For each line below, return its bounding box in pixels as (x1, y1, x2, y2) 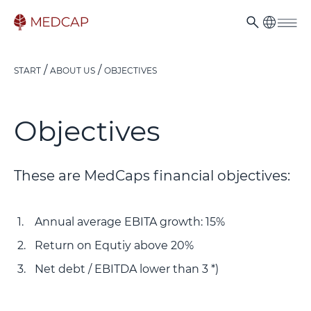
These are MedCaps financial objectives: (14, 167, 290, 184)
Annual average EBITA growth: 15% (35, 215, 225, 228)
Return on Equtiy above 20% (35, 239, 194, 252)
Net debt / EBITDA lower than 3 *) (35, 262, 219, 276)
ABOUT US (50, 65, 95, 76)
